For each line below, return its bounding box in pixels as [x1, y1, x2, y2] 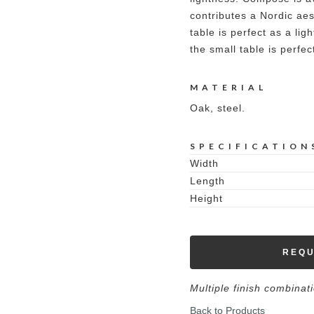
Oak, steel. [190, 102, 245, 114]
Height [190, 193, 223, 204]
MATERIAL [190, 82, 267, 93]
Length [190, 175, 225, 186]
